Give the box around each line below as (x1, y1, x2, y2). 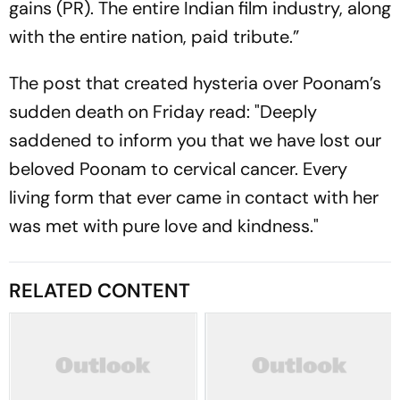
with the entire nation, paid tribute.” (9, 25, 299, 48)
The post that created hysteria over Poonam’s (9, 71, 381, 95)
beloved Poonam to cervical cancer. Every (9, 157, 347, 180)
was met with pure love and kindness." (9, 214, 319, 237)
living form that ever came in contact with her (9, 186, 379, 209)
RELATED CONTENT (9, 278, 190, 304)
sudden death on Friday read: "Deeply (9, 100, 317, 123)
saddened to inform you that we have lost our (9, 129, 381, 152)
